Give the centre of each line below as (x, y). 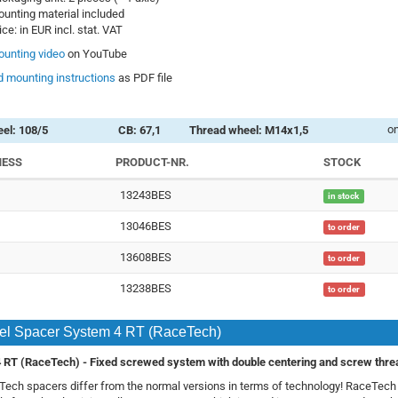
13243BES (146, 195)
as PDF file (143, 78)
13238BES (146, 289)
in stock (344, 196)
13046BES (146, 227)
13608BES (146, 258)
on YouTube (96, 54)
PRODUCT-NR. (152, 163)
